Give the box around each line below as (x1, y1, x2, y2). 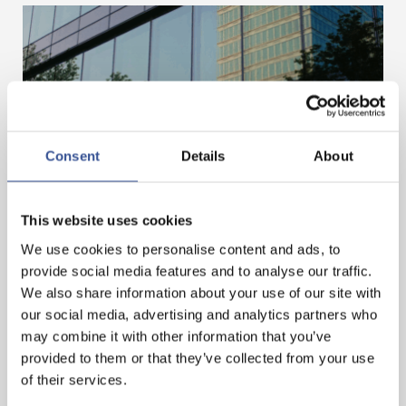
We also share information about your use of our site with (21, 285, 382, 300)
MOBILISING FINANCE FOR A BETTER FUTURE (36, 185, 351, 206)
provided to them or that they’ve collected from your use (21, 350, 374, 365)
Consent (45, 148, 100, 164)
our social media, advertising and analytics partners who (21, 306, 377, 322)
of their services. (21, 372, 127, 387)
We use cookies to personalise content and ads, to (21, 241, 341, 256)
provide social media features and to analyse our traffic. (21, 263, 372, 278)
